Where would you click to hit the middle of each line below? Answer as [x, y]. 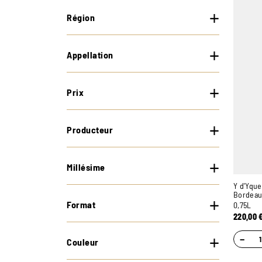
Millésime [86, 167]
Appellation [90, 55]
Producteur [90, 130]
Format [81, 205]
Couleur [83, 242]
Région [81, 18]
